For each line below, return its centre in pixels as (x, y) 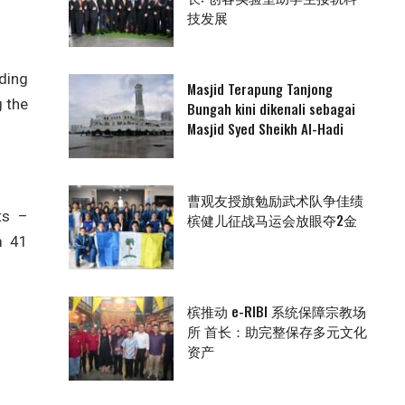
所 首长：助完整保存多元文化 (277, 331)
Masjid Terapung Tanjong (259, 88)
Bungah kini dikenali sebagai (271, 108)
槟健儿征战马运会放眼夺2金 (272, 219)
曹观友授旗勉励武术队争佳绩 (275, 199)
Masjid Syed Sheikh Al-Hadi (265, 128)
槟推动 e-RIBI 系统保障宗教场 (276, 311)
